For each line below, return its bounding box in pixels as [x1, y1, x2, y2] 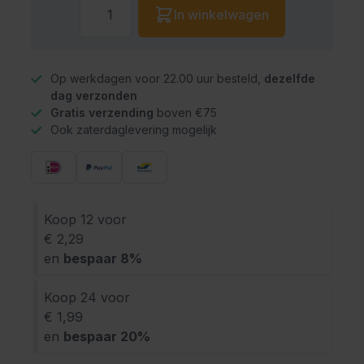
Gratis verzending [50, 105, 154, 119]
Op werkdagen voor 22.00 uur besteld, [50, 71, 264, 85]
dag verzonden [50, 88, 137, 102]
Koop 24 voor [44, 288, 130, 305]
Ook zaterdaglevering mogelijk [50, 122, 217, 136]
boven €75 [154, 105, 217, 119]
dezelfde [264, 71, 315, 85]
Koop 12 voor [44, 210, 127, 227]
